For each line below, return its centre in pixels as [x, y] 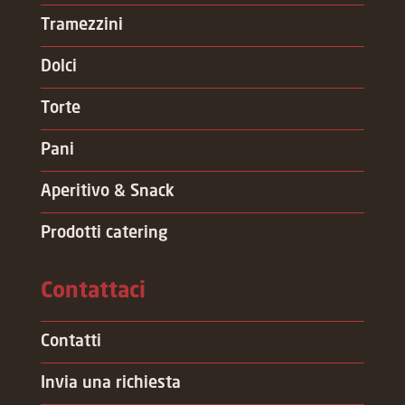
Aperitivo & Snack [107, 191]
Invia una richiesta [110, 383]
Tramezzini [81, 25]
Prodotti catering [104, 233]
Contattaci [93, 291]
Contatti [71, 341]
